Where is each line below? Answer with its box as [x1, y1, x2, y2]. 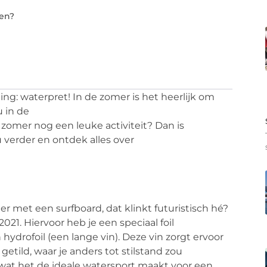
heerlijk [161, 91, 196, 103]
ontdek [52, 133, 88, 145]
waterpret [20, 91, 68, 103]
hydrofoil [4, 231, 45, 243]
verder [4, 133, 35, 145]
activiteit [105, 119, 147, 131]
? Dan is [147, 119, 184, 131]
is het [130, 91, 161, 103]
